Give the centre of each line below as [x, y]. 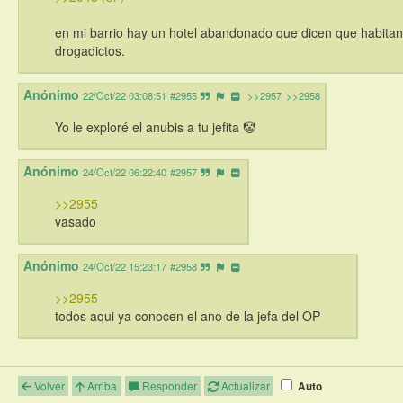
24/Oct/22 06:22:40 [125, 172]
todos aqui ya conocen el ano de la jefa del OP [188, 316]
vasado [76, 222]
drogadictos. [90, 51]
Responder [168, 386]
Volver [49, 386]
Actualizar [245, 386]
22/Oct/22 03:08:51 [125, 96]
